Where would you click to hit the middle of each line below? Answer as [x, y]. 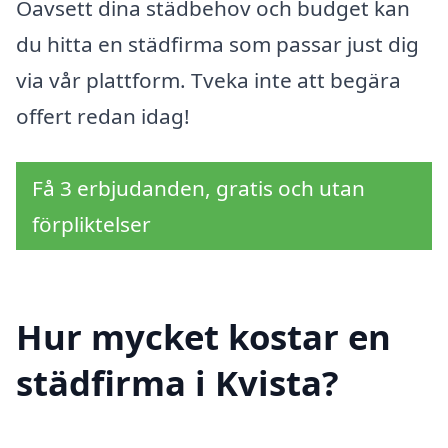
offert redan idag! [103, 116]
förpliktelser [91, 223]
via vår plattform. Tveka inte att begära [208, 80]
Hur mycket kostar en [203, 337]
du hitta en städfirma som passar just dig [217, 44]
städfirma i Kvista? [177, 383]
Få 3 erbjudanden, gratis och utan [198, 187]
